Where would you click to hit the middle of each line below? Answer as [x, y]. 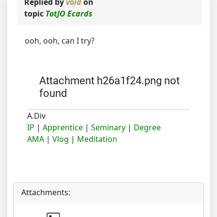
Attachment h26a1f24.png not [109, 81]
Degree [147, 128]
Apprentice [63, 128]
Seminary [108, 128]
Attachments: [46, 193]
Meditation [97, 139]
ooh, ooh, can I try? [60, 41]
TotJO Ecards [69, 14]
